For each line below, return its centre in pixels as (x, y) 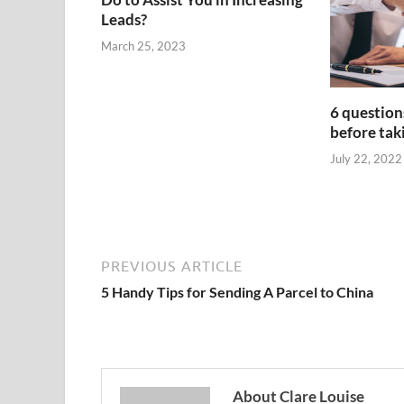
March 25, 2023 (143, 46)
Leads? (124, 20)
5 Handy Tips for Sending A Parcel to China (237, 291)
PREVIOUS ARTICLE (172, 266)
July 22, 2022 (366, 158)
